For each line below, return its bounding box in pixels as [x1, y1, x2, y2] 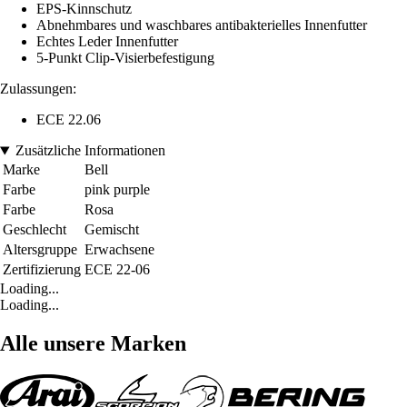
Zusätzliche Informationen [15, 143, 165, 159]
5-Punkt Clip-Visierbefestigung [36, 50, 214, 66]
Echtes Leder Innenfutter [36, 34, 178, 50]
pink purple [84, 182, 150, 198]
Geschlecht [3, 222, 66, 238]
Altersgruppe [3, 242, 77, 258]
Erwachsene [84, 242, 154, 258]
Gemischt [84, 222, 139, 238]
